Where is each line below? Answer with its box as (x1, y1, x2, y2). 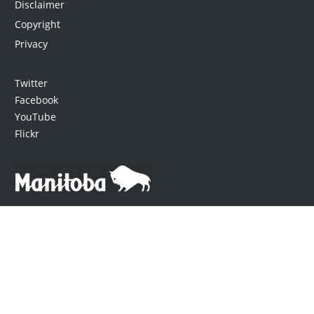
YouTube (14, 109, 56, 123)
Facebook (14, 93, 58, 107)
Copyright (14, 17, 60, 31)
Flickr (14, 126, 39, 140)
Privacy (14, 36, 48, 50)
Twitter (14, 76, 48, 90)
